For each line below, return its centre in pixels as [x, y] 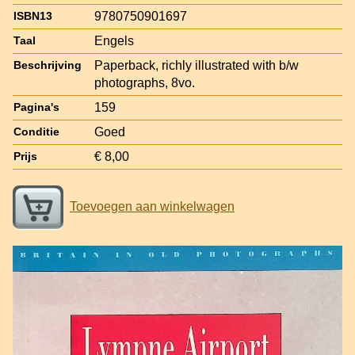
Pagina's [36, 107]
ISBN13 [33, 16]
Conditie [36, 132]
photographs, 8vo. [145, 82]
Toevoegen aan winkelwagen [152, 206]
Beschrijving [48, 65]
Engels [114, 40]
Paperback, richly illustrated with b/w [197, 65]
